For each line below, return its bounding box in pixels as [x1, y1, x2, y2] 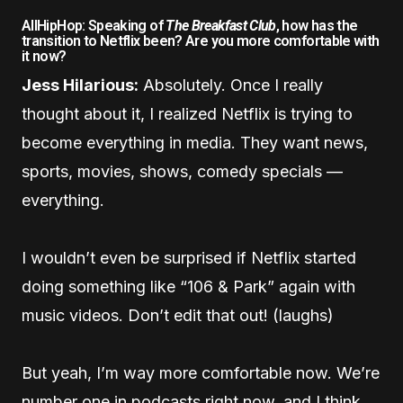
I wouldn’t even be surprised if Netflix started [22, 247, 356, 267]
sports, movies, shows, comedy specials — [22, 161, 343, 181]
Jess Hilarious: [22, 75, 139, 94]
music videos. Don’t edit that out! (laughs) [22, 305, 334, 325]
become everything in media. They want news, [22, 132, 368, 152]
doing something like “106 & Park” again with [22, 276, 355, 296]
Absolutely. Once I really [139, 75, 323, 94]
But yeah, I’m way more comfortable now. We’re [22, 363, 380, 382]
